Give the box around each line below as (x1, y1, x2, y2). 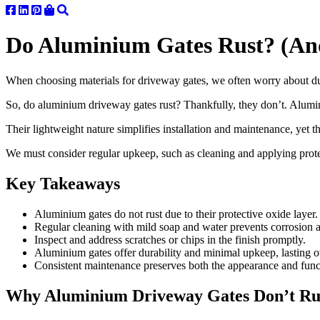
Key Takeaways (6, 174, 120, 193)
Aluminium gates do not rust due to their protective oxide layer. (34, 207, 318, 220)
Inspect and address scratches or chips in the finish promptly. (34, 233, 306, 246)
